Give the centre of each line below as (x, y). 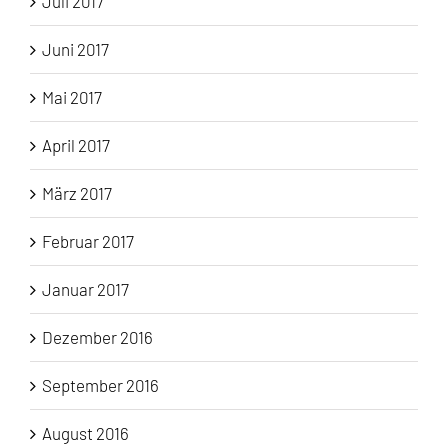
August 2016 (85, 433)
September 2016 (100, 385)
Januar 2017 (85, 289)
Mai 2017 (72, 97)
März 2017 (77, 193)
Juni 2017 (75, 49)
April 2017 (76, 145)
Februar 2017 (88, 241)
